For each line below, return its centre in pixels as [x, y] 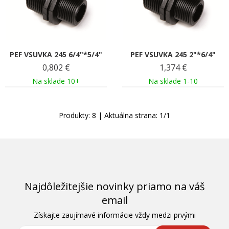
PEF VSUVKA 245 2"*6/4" [173, 54]
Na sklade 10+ [56, 81]
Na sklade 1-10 [173, 81]
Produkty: [75, 115]
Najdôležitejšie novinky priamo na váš [114, 186]
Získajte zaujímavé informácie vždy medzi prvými [114, 215]
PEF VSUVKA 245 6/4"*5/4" [56, 54]
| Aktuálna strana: [128, 115]
